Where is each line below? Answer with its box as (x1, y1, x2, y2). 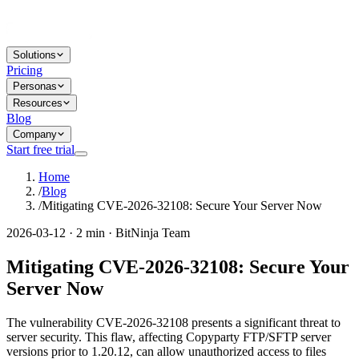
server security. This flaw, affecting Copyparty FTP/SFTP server (6, 329, 331, 344)
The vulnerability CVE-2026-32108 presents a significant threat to (6, 315, 341, 329)
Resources (13, 97, 63, 109)
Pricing (6, 63, 42, 77)
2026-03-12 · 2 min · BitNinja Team (6, 226, 190, 240)
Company (13, 128, 57, 140)
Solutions (13, 49, 56, 61)
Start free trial (6, 143, 75, 156)
